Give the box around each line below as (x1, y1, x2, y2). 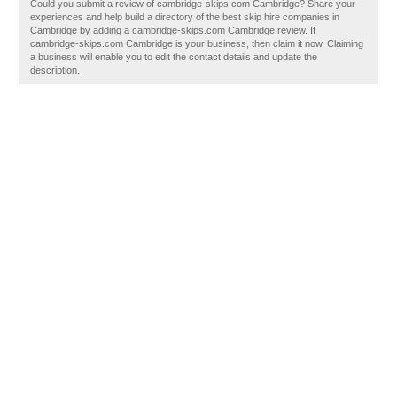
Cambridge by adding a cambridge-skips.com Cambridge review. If (30, 25, 316, 35)
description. (30, 65, 81, 75)
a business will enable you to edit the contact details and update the (30, 51, 318, 62)
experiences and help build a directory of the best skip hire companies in (30, 12, 340, 22)
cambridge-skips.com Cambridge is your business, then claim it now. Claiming (30, 38, 364, 49)
